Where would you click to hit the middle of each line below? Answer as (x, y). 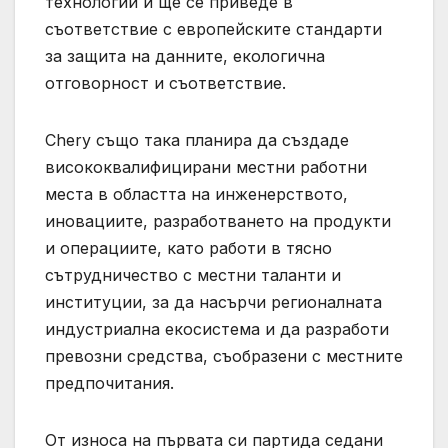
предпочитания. (109, 383)
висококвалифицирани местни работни (206, 167)
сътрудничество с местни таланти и (193, 275)
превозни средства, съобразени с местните (224, 356)
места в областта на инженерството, (196, 194)
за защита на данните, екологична (185, 56)
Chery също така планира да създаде (197, 140)
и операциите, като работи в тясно (188, 248)
